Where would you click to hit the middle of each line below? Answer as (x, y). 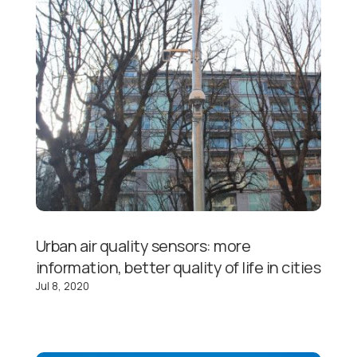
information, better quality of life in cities (178, 267)
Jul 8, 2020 (62, 286)
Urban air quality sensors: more (143, 245)
